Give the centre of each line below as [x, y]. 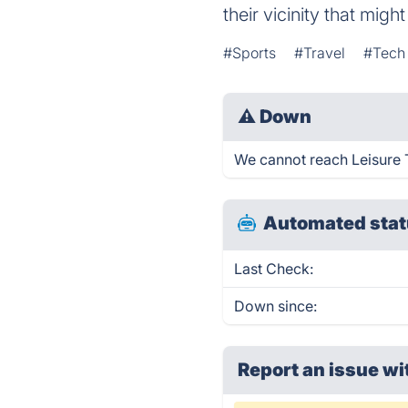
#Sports [250, 53]
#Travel [320, 53]
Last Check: [274, 269]
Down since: [276, 306]
